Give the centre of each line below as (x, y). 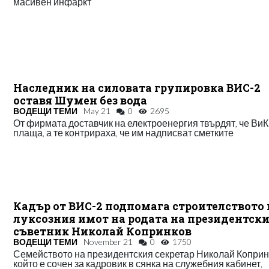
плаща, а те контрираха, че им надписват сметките (124, 132)
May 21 (97, 110)
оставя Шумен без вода (80, 100)
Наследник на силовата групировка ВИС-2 (137, 88)
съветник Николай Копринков (103, 231)
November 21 (108, 241)
